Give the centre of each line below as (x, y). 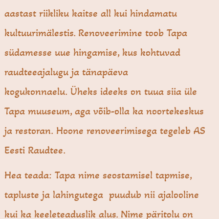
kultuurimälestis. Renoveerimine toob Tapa (96, 33)
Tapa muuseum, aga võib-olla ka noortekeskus (104, 111)
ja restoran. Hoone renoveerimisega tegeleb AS (105, 131)
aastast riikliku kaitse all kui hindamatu (91, 13)
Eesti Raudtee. (35, 150)
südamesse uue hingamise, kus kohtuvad (93, 53)
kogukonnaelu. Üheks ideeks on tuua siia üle (101, 92)
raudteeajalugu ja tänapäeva (66, 72)
